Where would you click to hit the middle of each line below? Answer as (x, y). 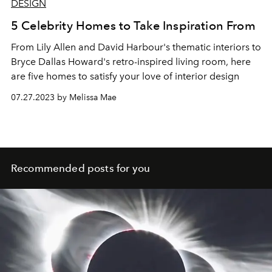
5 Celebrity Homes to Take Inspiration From (133, 25)
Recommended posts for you (80, 168)
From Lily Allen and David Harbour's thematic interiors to (136, 47)
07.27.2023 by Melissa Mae (64, 97)
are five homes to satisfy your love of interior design (125, 76)
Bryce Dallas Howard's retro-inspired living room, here (131, 61)
